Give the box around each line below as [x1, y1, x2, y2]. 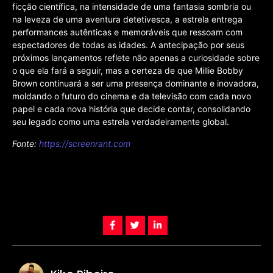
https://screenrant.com [39, 138, 130, 149]
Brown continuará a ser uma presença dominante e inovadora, [12, 78, 259, 89]
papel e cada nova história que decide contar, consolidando [12, 104, 250, 115]
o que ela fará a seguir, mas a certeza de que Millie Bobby [12, 65, 243, 76]
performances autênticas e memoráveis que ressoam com [12, 27, 243, 38]
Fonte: [12, 138, 39, 149]
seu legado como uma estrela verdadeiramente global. [12, 116, 229, 127]
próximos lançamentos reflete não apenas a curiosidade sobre [12, 52, 260, 63]
